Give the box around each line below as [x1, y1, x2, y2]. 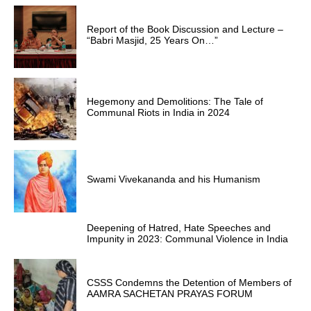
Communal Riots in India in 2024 [87, 106, 230, 118]
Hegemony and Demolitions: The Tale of [87, 95, 263, 107]
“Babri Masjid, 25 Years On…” [87, 34, 218, 46]
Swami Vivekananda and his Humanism [87, 173, 260, 185]
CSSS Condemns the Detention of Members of [87, 276, 292, 288]
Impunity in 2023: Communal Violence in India [87, 233, 288, 245]
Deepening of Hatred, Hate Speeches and [87, 222, 271, 234]
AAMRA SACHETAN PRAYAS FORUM [87, 287, 253, 299]
